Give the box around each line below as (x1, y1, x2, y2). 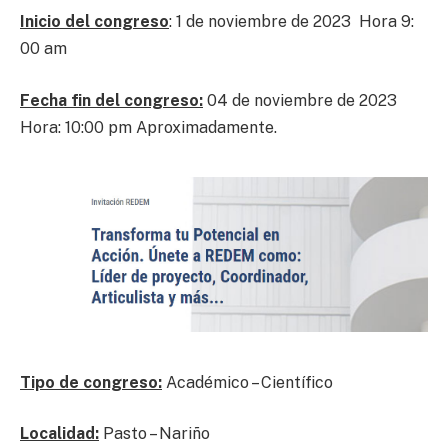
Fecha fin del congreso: (20, 90, 203, 110)
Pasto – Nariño (99, 424, 210, 444)
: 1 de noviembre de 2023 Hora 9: (169, 11, 414, 31)
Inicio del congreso (20, 11, 169, 31)
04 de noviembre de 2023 (203, 90, 401, 110)
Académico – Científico (162, 372, 333, 392)
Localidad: (20, 424, 99, 444)
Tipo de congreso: (20, 372, 162, 392)
